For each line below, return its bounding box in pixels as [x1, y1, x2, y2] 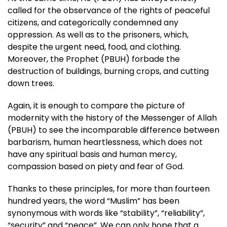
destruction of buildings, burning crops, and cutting [8, 65, 209, 77]
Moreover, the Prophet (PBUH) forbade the [8, 53, 180, 65]
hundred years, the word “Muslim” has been [8, 195, 179, 207]
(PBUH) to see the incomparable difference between [8, 124, 219, 136]
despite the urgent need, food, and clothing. [8, 41, 181, 53]
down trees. [8, 78, 54, 89]
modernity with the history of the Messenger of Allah [8, 112, 217, 124]
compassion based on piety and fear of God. [8, 161, 184, 172]
